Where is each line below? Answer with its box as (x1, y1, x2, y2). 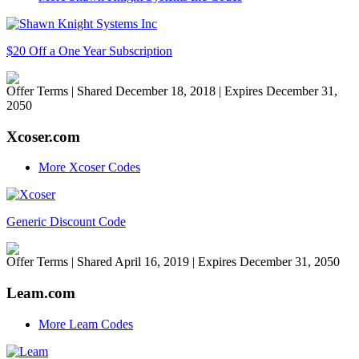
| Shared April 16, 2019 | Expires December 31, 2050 (71, 255, 340, 269)
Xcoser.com (6, 127, 80, 145)
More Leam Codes (38, 317, 133, 331)
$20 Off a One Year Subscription (6, 43, 172, 58)
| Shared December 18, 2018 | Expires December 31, (71, 83, 337, 98)
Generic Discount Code (6, 215, 126, 229)
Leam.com (6, 284, 75, 301)
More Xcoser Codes (38, 160, 140, 175)
